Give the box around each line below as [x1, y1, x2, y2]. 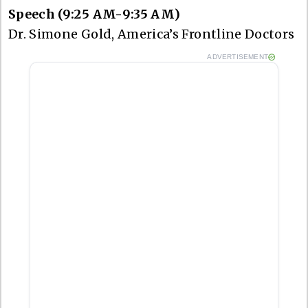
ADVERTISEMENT [207, 52, 268, 60]
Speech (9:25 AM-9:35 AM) [8, 5, 184, 22]
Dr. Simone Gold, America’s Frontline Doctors [8, 25, 295, 42]
